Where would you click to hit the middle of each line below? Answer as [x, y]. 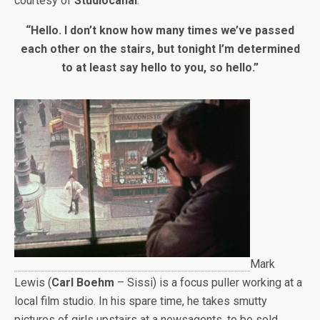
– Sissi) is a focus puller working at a [208, 283]
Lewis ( [33, 283]
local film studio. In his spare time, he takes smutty [141, 301]
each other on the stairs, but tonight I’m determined [160, 49]
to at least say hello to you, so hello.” [160, 67]
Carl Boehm [83, 283]
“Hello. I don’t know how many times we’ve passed [160, 30]
